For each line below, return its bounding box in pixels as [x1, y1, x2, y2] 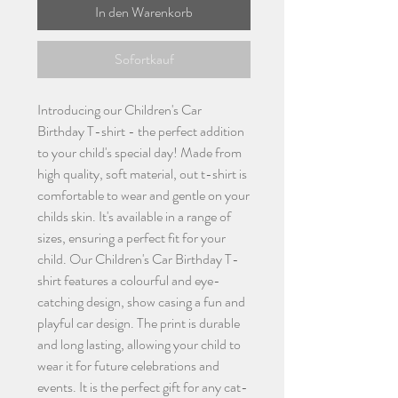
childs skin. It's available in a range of [37, 206, 231, 227]
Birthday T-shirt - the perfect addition [37, 121, 244, 142]
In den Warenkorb [95, 2, 193, 23]
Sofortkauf [114, 49, 174, 70]
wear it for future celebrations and [37, 355, 219, 377]
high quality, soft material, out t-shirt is [37, 163, 247, 185]
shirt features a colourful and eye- [37, 270, 220, 291]
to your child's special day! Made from [37, 142, 242, 163]
